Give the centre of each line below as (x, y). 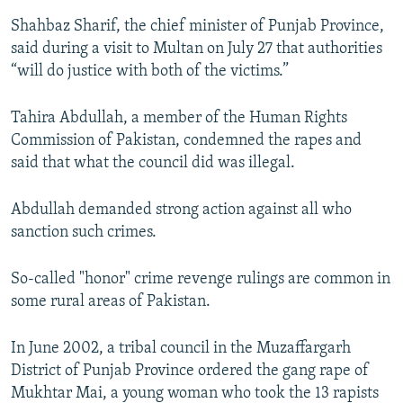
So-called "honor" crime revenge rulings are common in (201, 280)
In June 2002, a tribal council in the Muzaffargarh (181, 349)
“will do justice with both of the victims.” (150, 72)
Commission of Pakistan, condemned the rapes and (186, 141)
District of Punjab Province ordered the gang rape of (190, 372)
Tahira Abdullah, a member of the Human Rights (179, 119)
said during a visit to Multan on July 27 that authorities (197, 49)
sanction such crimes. (84, 233)
